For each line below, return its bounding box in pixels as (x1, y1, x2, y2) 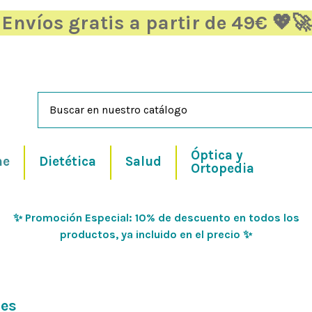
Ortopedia (191, 160, 254, 176)
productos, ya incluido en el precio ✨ (60, 227, 252, 241)
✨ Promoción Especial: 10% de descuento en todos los (13, 210, 299, 224)
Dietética (39, 154, 96, 170)
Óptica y (191, 147, 243, 163)
